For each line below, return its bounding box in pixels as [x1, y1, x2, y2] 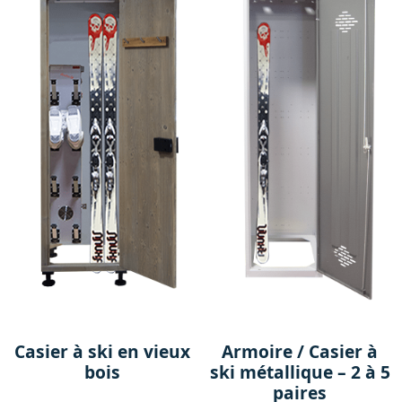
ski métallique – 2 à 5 [209, 360, 390, 385]
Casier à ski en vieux [13, 339, 190, 364]
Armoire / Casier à [222, 339, 379, 364]
